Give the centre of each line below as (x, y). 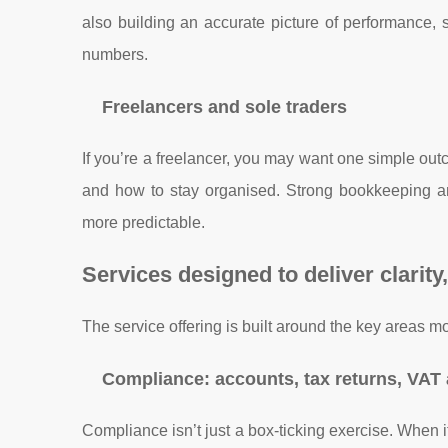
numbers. (115, 54)
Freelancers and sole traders (224, 107)
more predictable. (143, 222)
